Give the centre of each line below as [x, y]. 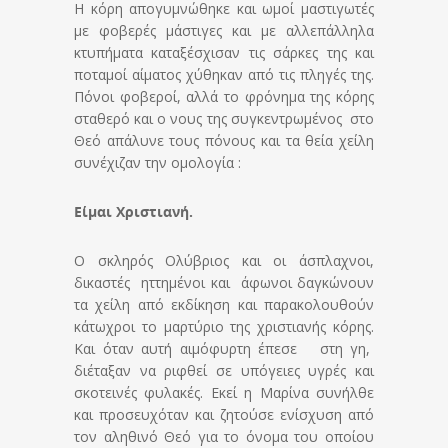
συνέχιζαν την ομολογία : [157, 163]
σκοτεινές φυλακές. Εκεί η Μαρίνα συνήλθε [224, 393]
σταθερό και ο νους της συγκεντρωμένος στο [224, 119]
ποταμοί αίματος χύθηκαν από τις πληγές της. [224, 75]
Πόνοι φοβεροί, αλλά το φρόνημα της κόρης [224, 97]
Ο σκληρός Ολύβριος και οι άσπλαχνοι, [224, 261]
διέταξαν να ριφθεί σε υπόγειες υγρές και [224, 371]
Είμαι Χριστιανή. [133, 212]
